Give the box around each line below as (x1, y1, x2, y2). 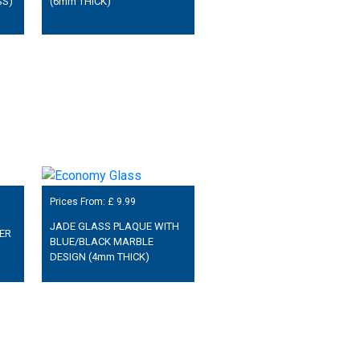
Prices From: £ (49, 195, 117, 207)
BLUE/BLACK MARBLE (49, 235, 153, 247)
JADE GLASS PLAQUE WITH (49, 219, 179, 232)
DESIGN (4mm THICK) (49, 250, 149, 263)
